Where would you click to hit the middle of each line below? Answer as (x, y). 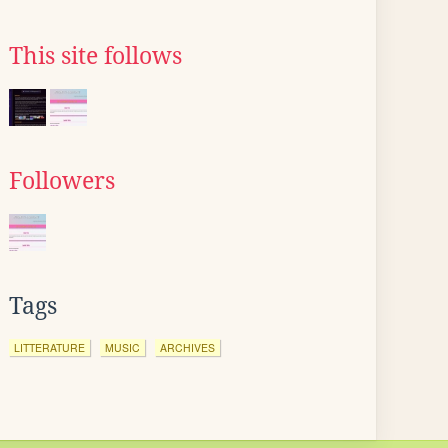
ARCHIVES (187, 347)
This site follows (95, 56)
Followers (62, 181)
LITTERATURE (49, 347)
